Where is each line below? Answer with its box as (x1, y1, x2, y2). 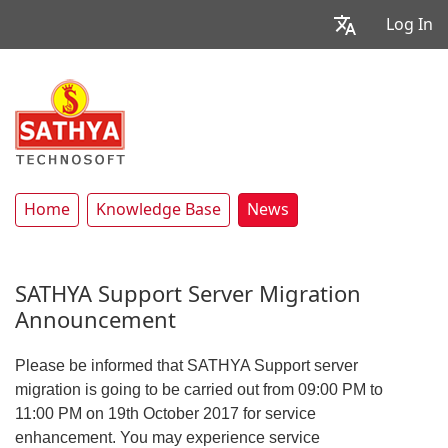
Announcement (15, 308, 176, 333)
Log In (386, 14, 433, 34)
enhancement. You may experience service (15, 429, 320, 446)
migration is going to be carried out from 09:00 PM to (15, 381, 383, 398)
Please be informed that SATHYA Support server (15, 357, 358, 374)
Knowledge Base (96, 200, 221, 219)
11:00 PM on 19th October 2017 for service (15, 405, 316, 422)
